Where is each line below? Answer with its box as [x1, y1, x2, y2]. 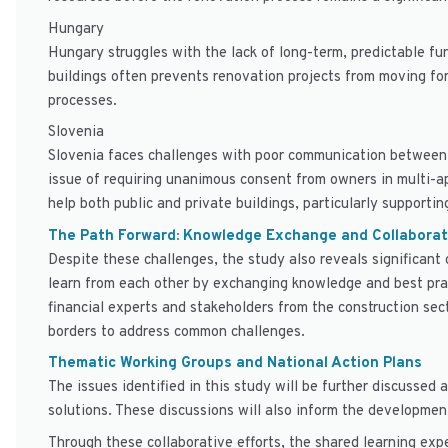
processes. [48, 91, 117, 111]
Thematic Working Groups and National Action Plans [48, 354, 422, 373]
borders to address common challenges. [48, 322, 305, 342]
